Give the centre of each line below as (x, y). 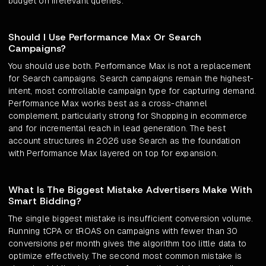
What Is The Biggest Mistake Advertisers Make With (130, 190)
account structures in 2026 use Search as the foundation (125, 141)
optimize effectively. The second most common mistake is (125, 256)
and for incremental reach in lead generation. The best (117, 129)
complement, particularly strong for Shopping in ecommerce (128, 116)
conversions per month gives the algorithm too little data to (128, 244)
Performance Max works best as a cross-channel (108, 104)
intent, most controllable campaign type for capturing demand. (132, 91)
